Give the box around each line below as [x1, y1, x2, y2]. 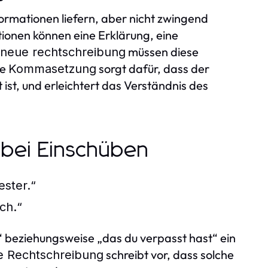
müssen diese [126, 44, 199, 59]
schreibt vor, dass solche [103, 246, 234, 262]
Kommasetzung [8, 61, 96, 76]
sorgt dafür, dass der [96, 60, 209, 76]
